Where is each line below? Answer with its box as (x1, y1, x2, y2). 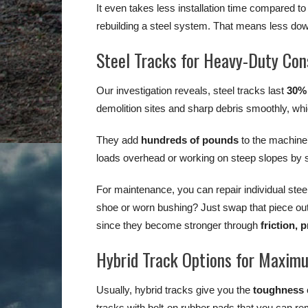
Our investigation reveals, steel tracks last (96, 84, 287, 96)
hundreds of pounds (141, 133, 239, 146)
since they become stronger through (96, 219, 261, 231)
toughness (253, 283, 304, 296)
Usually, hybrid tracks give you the (96, 283, 253, 296)
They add (96, 133, 141, 146)
